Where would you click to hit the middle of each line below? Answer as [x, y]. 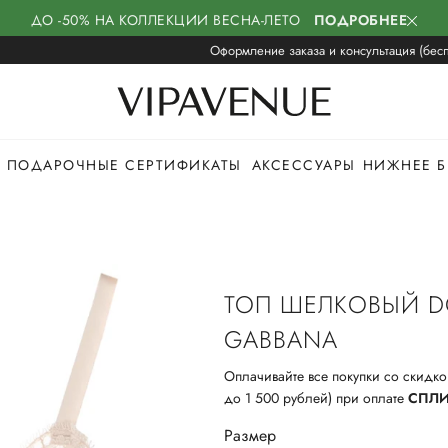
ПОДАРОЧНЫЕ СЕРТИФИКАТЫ [124, 165]
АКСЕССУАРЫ [303, 165]
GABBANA [281, 339]
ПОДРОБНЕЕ [360, 20]
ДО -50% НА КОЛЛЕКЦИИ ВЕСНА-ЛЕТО [172, 20]
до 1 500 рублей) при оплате [316, 398]
